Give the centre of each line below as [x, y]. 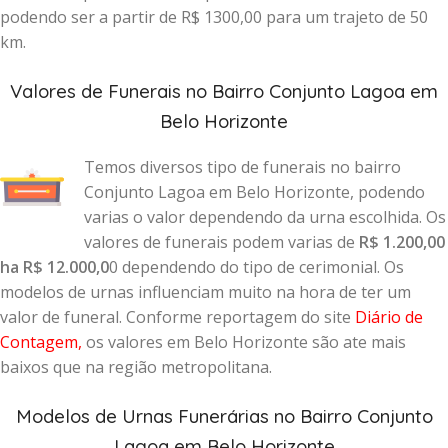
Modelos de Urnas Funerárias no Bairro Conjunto [224, 416]
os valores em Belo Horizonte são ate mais [244, 342]
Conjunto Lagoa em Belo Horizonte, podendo [254, 192]
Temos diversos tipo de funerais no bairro [242, 167]
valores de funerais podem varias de [221, 242]
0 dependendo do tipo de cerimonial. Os [256, 267]
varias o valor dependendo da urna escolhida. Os [265, 217]
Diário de [389, 317]
